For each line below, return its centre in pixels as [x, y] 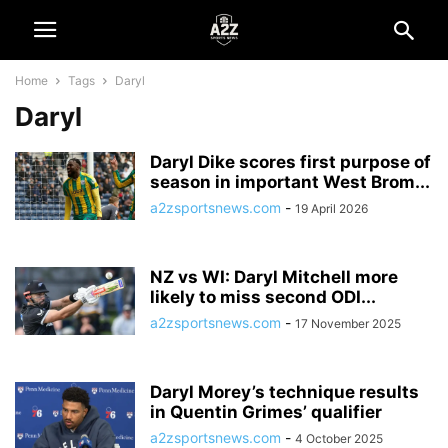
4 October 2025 [339, 438]
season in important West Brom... [290, 182]
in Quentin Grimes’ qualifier [266, 412]
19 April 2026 [331, 208]
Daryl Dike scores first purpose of [290, 162]
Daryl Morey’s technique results [284, 392]
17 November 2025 [348, 323]
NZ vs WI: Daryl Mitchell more [274, 277]
